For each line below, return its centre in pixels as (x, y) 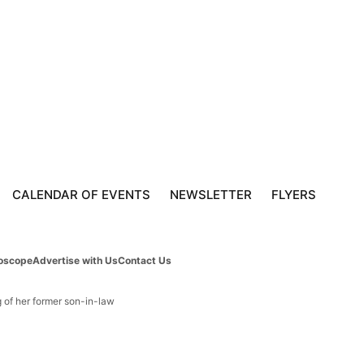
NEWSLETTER (211, 195)
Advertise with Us (75, 260)
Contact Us (145, 260)
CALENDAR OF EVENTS (81, 195)
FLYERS (294, 195)
